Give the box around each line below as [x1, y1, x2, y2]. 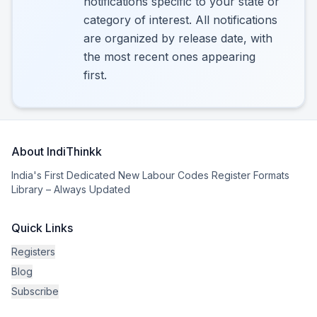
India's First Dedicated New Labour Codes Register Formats [11, 169, 289, 181]
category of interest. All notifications [83, 13, 277, 27]
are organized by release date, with [83, 31, 272, 45]
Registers [11, 246, 55, 258]
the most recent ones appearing [83, 50, 255, 64]
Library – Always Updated [11, 183, 130, 195]
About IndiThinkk [11, 144, 102, 158]
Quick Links [11, 221, 73, 235]
